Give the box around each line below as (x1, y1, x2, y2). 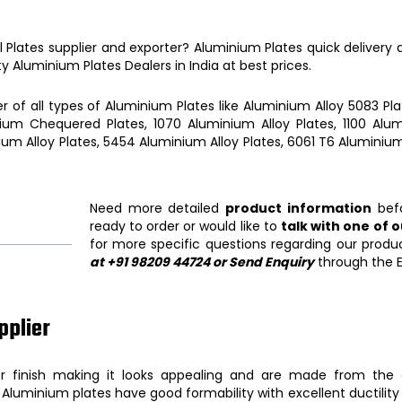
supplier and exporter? (48, 39, 194, 57)
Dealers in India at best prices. (125, 57, 311, 74)
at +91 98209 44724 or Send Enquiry (89, 253, 314, 271)
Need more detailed (89, 199, 226, 217)
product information (225, 199, 372, 217)
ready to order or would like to (89, 217, 281, 235)
